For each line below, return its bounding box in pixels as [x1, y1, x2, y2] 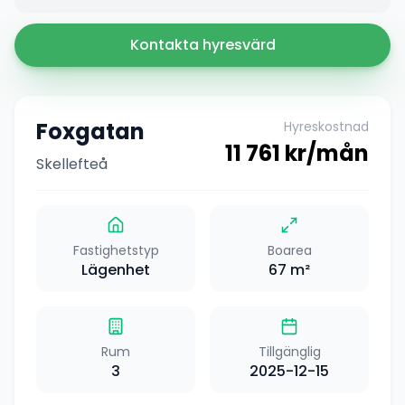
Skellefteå [36, 154, 108, 175]
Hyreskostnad [284, 118, 369, 137]
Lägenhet [81, 259, 150, 281]
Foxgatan [36, 117, 145, 147]
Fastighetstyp [72, 241, 159, 260]
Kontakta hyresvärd [129, 34, 276, 56]
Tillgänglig [258, 343, 321, 362]
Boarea [267, 241, 312, 260]
